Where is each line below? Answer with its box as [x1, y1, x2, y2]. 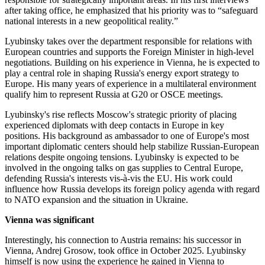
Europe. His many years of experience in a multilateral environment [5, 79, 256, 89]
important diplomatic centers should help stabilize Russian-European [5, 141, 259, 152]
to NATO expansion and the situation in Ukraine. [5, 195, 188, 205]
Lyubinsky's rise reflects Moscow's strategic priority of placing [5, 109, 237, 120]
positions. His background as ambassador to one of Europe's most [5, 131, 249, 141]
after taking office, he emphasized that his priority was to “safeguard [5, 5, 258, 16]
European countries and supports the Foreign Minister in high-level [5, 47, 254, 57]
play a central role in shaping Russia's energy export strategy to [5, 68, 239, 79]
